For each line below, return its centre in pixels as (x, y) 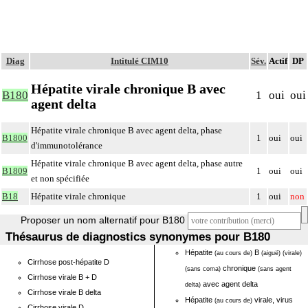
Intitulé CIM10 (140, 61)
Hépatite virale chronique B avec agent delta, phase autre (137, 163)
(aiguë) (271, 253)
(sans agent (275, 269)
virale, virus (273, 300)
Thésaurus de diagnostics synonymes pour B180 (138, 237)
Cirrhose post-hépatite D (68, 262)
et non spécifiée (60, 178)
